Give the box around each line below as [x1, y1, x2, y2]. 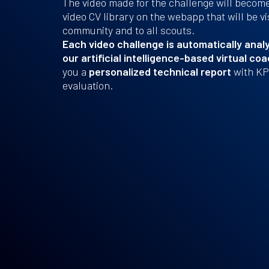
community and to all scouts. [62, 23, 195, 37]
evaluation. [62, 79, 113, 92]
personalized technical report [89, 65, 232, 79]
